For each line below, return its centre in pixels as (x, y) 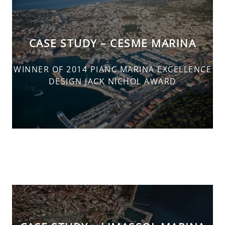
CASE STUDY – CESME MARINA (113, 43)
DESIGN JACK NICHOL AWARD (113, 82)
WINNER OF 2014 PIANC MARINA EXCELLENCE (113, 70)
